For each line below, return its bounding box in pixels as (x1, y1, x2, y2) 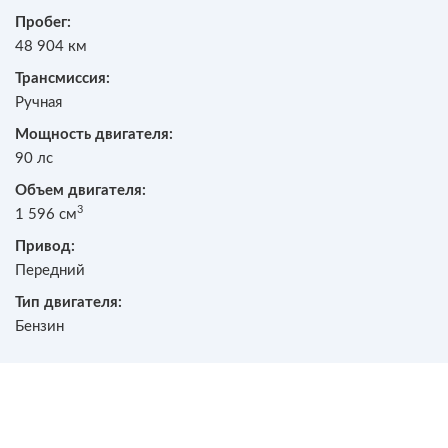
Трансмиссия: (15, 71, 110, 86)
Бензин (15, 319, 64, 334)
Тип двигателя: (15, 295, 122, 310)
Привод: (15, 239, 75, 254)
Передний (15, 263, 85, 278)
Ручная (15, 95, 62, 110)
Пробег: (15, 15, 71, 30)
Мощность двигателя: (15, 127, 173, 142)
